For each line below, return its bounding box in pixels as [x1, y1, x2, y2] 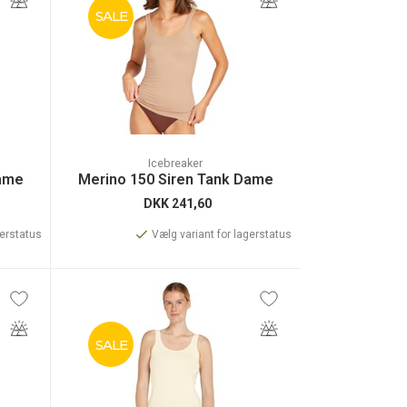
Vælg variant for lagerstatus [151, 228, 292, 241]
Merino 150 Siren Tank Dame [77, 171, 273, 188]
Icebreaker [148, 156, 203, 170]
